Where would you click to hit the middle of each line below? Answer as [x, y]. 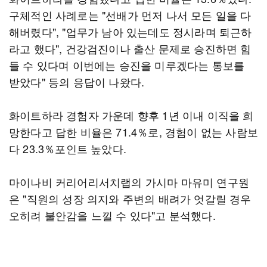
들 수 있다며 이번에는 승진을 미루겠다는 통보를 [127, 65]
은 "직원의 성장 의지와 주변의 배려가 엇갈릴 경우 [130, 198]
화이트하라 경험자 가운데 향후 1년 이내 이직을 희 [131, 115]
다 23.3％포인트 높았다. [68, 148]
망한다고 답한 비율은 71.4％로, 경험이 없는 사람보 [134, 132]
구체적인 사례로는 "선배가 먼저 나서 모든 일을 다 [130, 15]
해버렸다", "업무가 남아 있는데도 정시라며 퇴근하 [131, 32]
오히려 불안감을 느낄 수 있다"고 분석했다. [112, 215]
